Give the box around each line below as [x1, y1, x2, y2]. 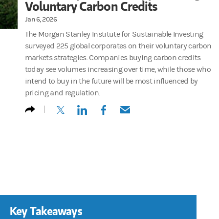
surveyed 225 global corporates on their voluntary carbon [24, 41, 212, 50]
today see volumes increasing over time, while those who [24, 65, 211, 74]
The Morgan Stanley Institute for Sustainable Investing [24, 29, 203, 39]
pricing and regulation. [24, 88, 100, 97]
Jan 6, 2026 [24, 15, 57, 23]
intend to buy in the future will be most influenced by [24, 76, 198, 86]
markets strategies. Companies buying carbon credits [24, 53, 201, 62]
